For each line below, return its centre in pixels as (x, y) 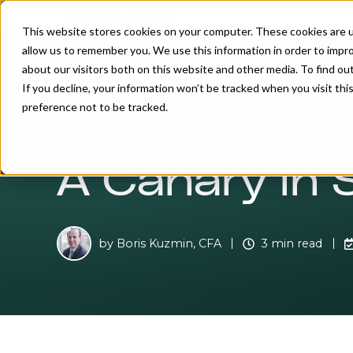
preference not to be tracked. (95, 107)
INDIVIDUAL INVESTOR (122, 15)
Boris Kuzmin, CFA (169, 243)
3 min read (292, 243)
